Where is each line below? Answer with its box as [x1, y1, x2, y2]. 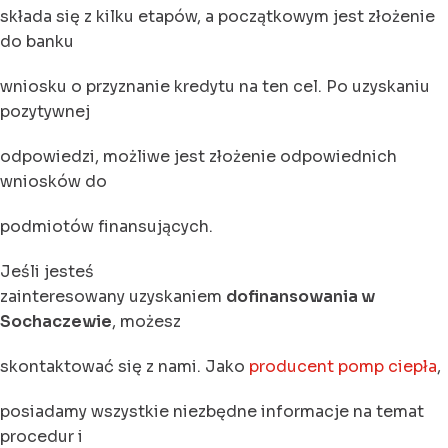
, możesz [112, 310, 181, 332]
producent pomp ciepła [249, 355, 437, 377]
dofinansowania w [226, 285, 375, 307]
